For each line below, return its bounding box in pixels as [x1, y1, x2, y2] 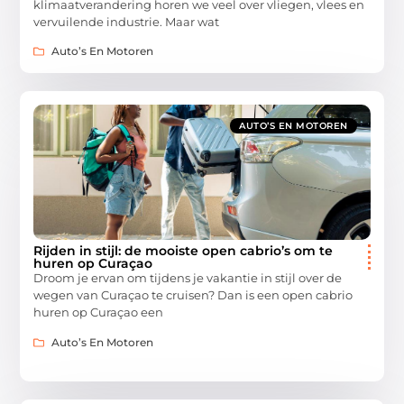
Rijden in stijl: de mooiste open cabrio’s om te [33, 243, 334, 260]
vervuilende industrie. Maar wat [33, 14, 220, 29]
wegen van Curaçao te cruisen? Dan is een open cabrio [33, 288, 353, 303]
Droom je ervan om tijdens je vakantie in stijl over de [33, 271, 343, 286]
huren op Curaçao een [33, 305, 164, 320]
